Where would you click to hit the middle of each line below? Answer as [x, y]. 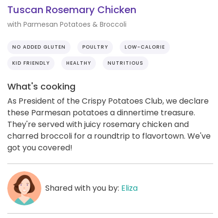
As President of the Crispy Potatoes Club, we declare [108, 101]
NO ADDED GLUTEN [39, 47]
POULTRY [95, 47]
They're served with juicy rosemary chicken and [98, 124]
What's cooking [41, 86]
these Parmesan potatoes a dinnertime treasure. [101, 112]
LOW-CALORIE [145, 47]
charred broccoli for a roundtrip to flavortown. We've [109, 136]
